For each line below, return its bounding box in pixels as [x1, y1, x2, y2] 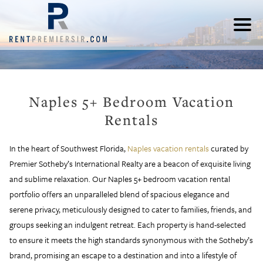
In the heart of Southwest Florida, [9, 141, 128, 154]
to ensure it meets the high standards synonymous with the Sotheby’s [9, 233, 254, 246]
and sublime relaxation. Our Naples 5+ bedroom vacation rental [9, 172, 231, 185]
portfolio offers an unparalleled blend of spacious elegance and [9, 187, 230, 200]
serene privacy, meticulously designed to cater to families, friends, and [9, 203, 252, 215]
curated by [209, 141, 249, 154]
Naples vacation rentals [127, 141, 210, 154]
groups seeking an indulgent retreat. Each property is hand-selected [9, 218, 247, 231]
